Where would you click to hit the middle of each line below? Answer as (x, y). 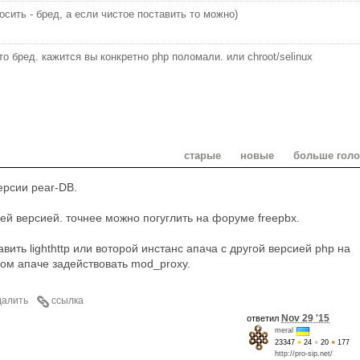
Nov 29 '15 (305, 318)
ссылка (67, 300)
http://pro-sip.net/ (304, 353)
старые (202, 155)
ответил (264, 318)
